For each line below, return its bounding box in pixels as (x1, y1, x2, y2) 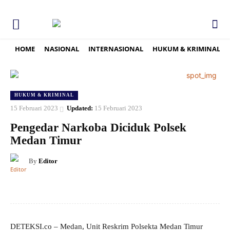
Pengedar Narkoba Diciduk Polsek (10, 121, 186, 135)
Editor (39, 157, 57, 165)
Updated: (67, 104, 93, 112)
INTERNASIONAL (88, 44, 143, 53)
